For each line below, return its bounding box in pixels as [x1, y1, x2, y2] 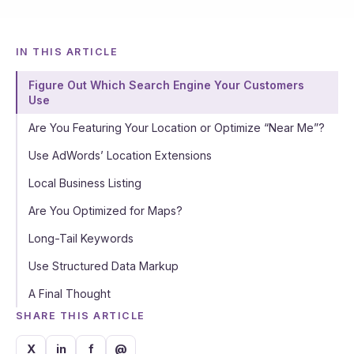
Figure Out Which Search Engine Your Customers [28, 77, 304, 92]
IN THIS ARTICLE [16, 46, 119, 58]
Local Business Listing [28, 175, 141, 190]
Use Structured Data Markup [28, 258, 179, 273]
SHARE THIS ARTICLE [16, 309, 145, 322]
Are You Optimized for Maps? [28, 203, 183, 217]
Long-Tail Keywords [28, 231, 134, 245]
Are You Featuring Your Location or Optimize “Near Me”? [28, 120, 325, 134]
